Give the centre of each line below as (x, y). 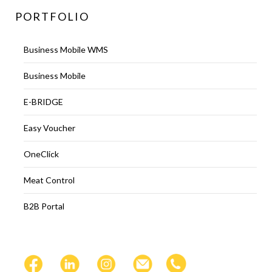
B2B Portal (44, 206)
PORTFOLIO (52, 16)
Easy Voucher (49, 128)
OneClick (41, 154)
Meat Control (49, 180)
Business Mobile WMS (66, 49)
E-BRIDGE (43, 102)
